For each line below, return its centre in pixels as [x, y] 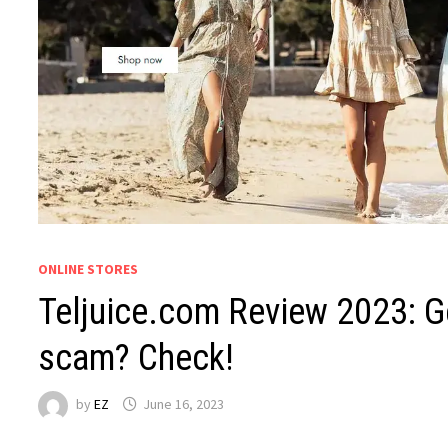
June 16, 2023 [184, 404]
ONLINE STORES [88, 269]
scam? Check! [136, 358]
